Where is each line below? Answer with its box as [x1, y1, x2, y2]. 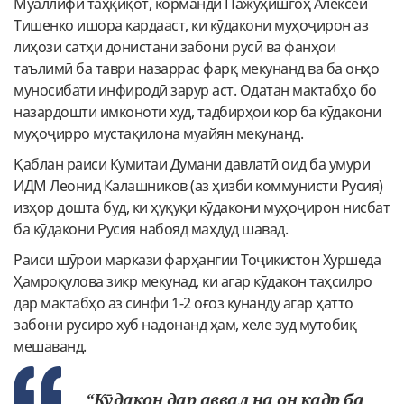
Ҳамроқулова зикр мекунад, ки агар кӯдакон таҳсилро [14, 271, 372, 292]
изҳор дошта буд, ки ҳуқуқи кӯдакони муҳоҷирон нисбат [14, 197, 390, 218]
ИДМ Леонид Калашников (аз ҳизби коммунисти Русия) [14, 176, 383, 197]
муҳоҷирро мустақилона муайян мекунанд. [14, 124, 303, 144]
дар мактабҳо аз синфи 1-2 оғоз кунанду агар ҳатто [14, 293, 353, 314]
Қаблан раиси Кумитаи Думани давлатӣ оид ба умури [14, 154, 370, 175]
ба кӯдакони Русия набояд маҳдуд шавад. [14, 219, 288, 240]
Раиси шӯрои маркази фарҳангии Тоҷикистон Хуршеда [14, 250, 381, 271]
